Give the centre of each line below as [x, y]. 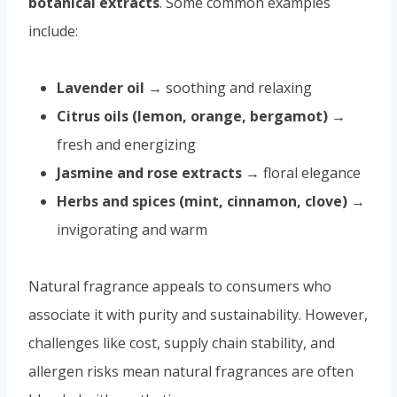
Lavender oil [101, 88]
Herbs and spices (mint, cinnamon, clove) [202, 202]
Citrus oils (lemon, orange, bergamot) [192, 117]
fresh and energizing [126, 145]
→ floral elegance [301, 173]
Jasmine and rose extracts [149, 173]
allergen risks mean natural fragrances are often [191, 372]
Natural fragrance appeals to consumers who [180, 287]
